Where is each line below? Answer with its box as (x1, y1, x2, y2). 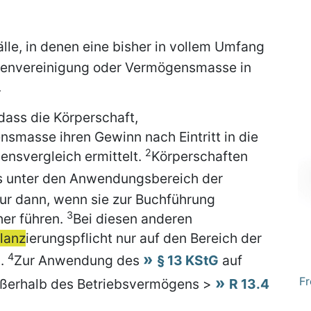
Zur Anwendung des (14, 252, 143, 269)
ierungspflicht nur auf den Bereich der (26, 230, 262, 246)
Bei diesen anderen (73, 210, 192, 227)
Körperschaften (151, 148, 248, 165)
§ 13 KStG (157, 252, 219, 269)
